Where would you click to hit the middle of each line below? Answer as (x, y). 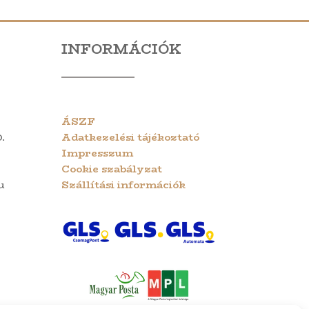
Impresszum (98, 152)
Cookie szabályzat (112, 168)
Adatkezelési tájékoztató (131, 137)
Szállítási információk (124, 184)
